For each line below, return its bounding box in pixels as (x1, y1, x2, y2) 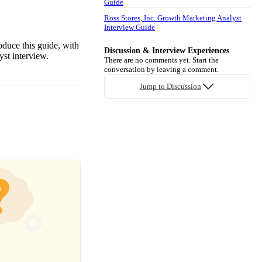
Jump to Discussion (139, 81, 201, 91)
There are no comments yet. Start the (104, 55, 219, 64)
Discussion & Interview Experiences (104, 46, 229, 55)
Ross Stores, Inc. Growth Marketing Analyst (104, 13, 242, 22)
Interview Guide (104, 22, 155, 32)
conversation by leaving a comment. (104, 64, 219, 74)
